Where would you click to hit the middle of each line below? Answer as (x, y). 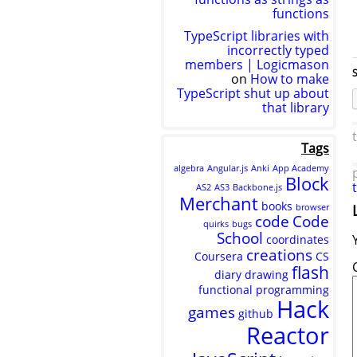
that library (296, 108)
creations (279, 255)
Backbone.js (257, 187)
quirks (216, 224)
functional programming (264, 290)
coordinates (298, 239)
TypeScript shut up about (253, 93)
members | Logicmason (257, 65)
